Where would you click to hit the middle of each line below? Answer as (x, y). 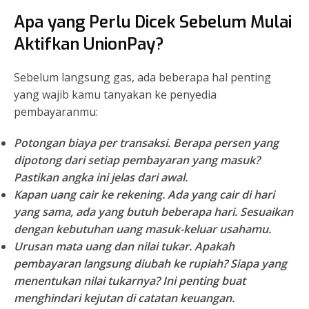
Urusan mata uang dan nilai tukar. (103, 247)
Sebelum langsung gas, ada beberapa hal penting (142, 78)
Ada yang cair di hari (220, 195)
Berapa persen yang (225, 143)
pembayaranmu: (56, 112)
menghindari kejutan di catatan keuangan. (124, 298)
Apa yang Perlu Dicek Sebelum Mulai (153, 22)
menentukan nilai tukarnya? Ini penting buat (130, 281)
